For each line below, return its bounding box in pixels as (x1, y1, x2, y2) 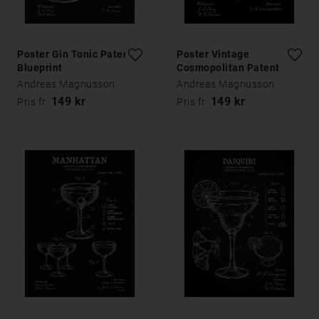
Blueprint (17, 62, 63, 74)
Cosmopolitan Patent (177, 62, 280, 74)
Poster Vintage (177, 48, 249, 61)
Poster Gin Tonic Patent (17, 48, 133, 61)
